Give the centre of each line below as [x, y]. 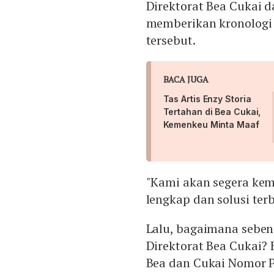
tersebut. [171, 40]
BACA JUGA [186, 80]
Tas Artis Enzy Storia [207, 99]
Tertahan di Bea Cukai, [212, 112]
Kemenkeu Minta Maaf [211, 125]
